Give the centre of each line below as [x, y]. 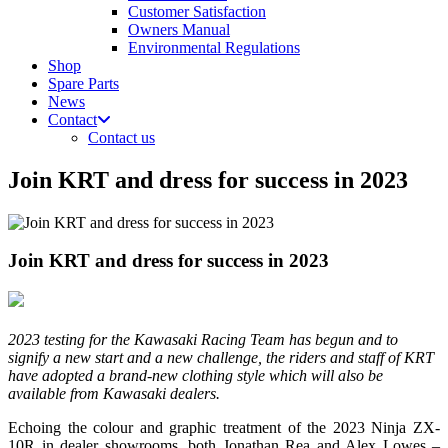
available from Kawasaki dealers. [114, 393]
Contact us [121, 137]
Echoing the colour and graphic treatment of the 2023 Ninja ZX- [224, 427]
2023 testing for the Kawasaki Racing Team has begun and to [203, 339]
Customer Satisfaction [197, 11]
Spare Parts [83, 83]
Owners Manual [179, 29]
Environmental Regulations [214, 47]
